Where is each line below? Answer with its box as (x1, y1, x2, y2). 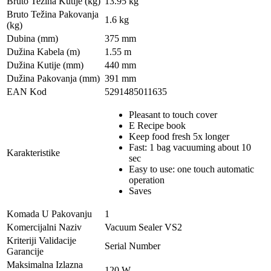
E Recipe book (129, 120, 186, 131)
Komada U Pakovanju (7, 208, 92, 219)
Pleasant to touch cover (129, 109, 217, 120)
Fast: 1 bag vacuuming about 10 (129, 142, 251, 152)
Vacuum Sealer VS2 (105, 221, 182, 232)
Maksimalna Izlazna (7, 259, 83, 270)
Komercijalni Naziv (7, 221, 82, 232)
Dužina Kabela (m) (7, 46, 80, 57)
